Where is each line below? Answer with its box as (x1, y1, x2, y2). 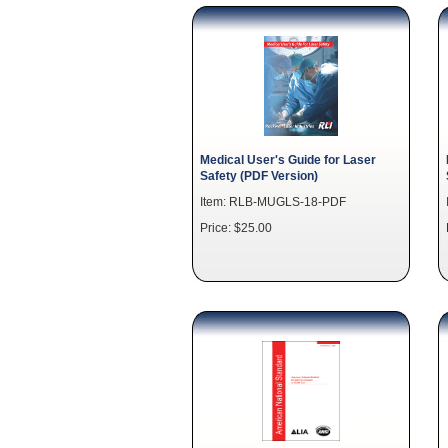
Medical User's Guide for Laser (200, 153, 376, 166)
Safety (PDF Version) (200, 169, 318, 182)
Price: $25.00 (200, 221, 272, 234)
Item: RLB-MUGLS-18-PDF (200, 195, 346, 208)
